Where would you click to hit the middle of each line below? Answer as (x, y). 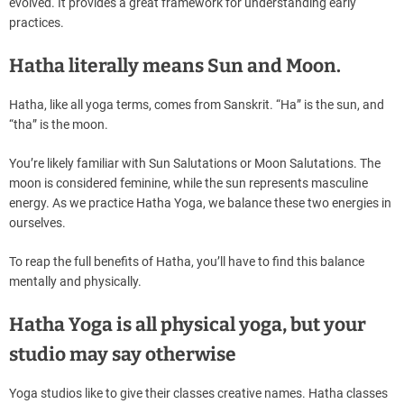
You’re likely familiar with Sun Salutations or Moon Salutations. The (195, 164)
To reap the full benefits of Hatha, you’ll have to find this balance (187, 262)
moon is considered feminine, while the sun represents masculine (188, 184)
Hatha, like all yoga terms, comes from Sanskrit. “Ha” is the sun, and (197, 105)
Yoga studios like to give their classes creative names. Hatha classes (198, 394)
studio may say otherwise (123, 355)
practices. (37, 23)
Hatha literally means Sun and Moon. (175, 66)
